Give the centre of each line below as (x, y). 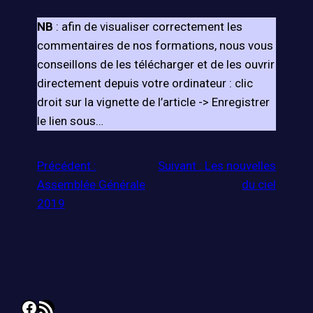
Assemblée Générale (91, 185)
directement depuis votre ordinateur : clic (145, 83)
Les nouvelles (241, 166)
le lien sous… (70, 121)
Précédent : (66, 166)
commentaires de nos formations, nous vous (155, 46)
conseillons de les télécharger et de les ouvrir (155, 65)
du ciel (259, 185)
